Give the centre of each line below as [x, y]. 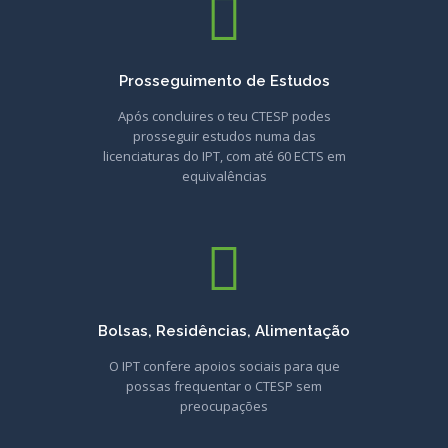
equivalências [224, 176]
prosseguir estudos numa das [224, 136]
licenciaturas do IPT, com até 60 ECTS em [224, 156]
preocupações [224, 406]
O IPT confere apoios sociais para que [224, 366]
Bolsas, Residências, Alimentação [224, 331]
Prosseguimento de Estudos [224, 81]
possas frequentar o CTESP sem [224, 386]
